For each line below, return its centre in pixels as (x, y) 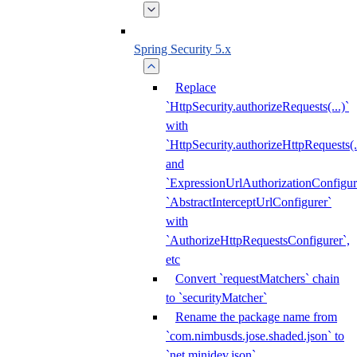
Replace (196, 87)
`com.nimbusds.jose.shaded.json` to (255, 336)
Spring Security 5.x (182, 49)
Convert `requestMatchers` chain (257, 279)
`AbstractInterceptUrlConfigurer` (249, 202)
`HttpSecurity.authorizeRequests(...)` (257, 106)
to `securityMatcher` (216, 298)
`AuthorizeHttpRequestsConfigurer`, (258, 240)
